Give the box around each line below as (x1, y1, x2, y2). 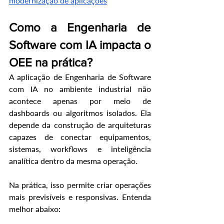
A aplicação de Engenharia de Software (9, 72, 151, 82)
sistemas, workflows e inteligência (9, 144, 151, 154)
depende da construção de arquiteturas (9, 120, 151, 130)
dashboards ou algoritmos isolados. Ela (9, 108, 151, 118)
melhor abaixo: (9, 204, 60, 214)
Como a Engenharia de (9, 20, 151, 34)
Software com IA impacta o (9, 38, 151, 52)
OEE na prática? (9, 55, 92, 69)
